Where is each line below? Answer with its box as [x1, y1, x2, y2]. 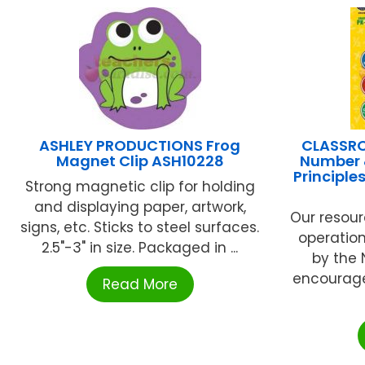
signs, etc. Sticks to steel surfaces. [20, 217, 260, 237]
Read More [102, 274, 178, 294]
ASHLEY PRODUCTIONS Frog [39, 134, 241, 156]
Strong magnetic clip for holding [24, 176, 255, 196]
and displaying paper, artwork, [33, 196, 246, 217]
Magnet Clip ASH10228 [55, 150, 224, 171]
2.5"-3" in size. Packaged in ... [42, 237, 239, 257]
